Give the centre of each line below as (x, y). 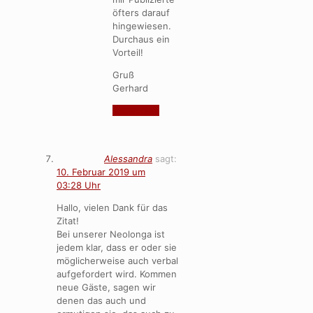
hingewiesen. (142, 26)
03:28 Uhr (79, 185)
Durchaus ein (141, 39)
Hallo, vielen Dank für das (112, 207)
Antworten (136, 110)
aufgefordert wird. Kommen (117, 274)
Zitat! (68, 220)
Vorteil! (128, 52)
